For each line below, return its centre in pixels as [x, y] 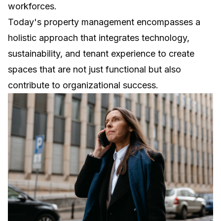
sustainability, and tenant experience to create [101, 53]
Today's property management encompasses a [104, 22]
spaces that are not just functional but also [94, 69]
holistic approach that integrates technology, [99, 37]
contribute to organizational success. [83, 85]
